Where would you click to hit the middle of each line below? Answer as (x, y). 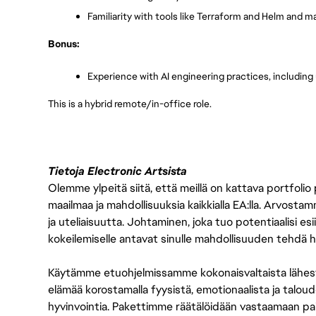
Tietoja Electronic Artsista (117, 171)
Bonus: (64, 44)
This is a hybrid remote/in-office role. (130, 104)
